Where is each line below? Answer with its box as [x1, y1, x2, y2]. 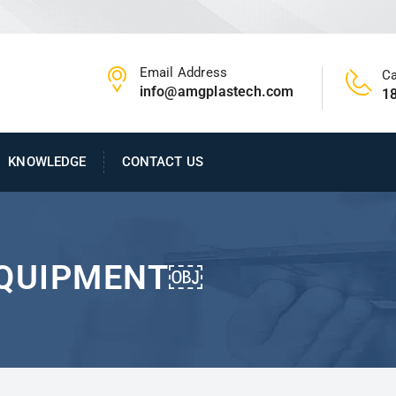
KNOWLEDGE [8, 153, 87, 170]
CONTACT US [121, 153, 203, 170]
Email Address [139, 64, 228, 80]
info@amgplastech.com [139, 82, 294, 100]
